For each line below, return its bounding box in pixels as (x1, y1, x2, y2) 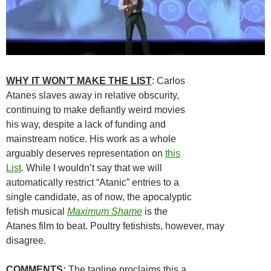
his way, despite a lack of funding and (6, 119, 166, 129)
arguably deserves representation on (6, 148, 165, 158)
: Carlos (152, 75, 185, 86)
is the (142, 206, 168, 217)
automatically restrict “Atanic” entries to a (6, 177, 179, 188)
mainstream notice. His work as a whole (6, 133, 176, 144)
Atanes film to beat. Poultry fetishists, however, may (6, 220, 224, 231)
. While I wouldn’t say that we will (21, 162, 162, 173)
